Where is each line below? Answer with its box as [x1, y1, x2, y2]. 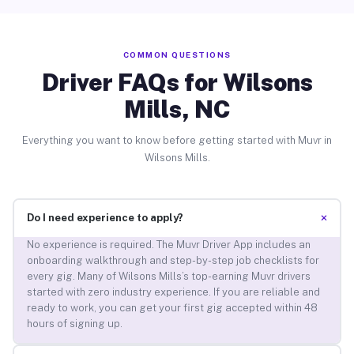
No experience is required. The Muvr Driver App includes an [26, 239, 311, 251]
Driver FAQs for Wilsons [41, 67, 313, 96]
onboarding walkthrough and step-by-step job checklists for [26, 254, 319, 267]
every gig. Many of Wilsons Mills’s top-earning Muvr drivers [26, 270, 311, 283]
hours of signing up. [26, 318, 122, 330]
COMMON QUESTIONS [122, 49, 232, 59]
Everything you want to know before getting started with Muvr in [22, 134, 332, 146]
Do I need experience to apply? [26, 212, 183, 224]
